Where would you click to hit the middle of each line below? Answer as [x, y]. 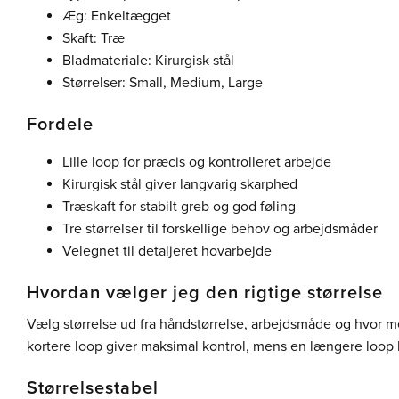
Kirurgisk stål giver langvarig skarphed [180, 184]
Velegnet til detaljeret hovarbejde [167, 251]
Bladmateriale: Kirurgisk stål [148, 60]
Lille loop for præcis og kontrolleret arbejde [197, 162]
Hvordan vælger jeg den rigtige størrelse [205, 293]
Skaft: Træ [94, 38]
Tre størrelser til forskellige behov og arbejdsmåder [220, 228]
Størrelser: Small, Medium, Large [163, 82]
